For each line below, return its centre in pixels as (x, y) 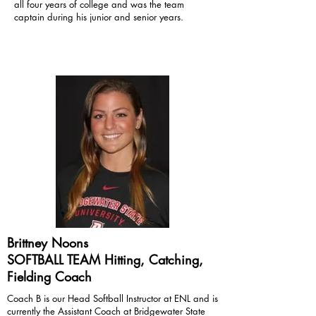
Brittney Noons (48, 243)
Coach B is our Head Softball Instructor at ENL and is (113, 298)
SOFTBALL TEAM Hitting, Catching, (105, 260)
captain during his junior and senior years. (99, 17)
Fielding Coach (49, 276)
